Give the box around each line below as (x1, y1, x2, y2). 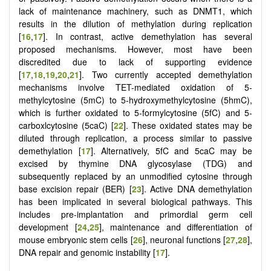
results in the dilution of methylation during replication (19, 17, 252, 30)
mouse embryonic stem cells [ (19, 233, 133, 246)
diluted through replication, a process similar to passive (19, 131, 252, 144)
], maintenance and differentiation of (99, 220, 253, 233)
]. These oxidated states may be (123, 119, 252, 131)
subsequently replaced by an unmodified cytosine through (19, 169, 252, 182)
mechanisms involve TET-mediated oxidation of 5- (19, 80, 252, 93)
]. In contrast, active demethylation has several (43, 30, 252, 42)
